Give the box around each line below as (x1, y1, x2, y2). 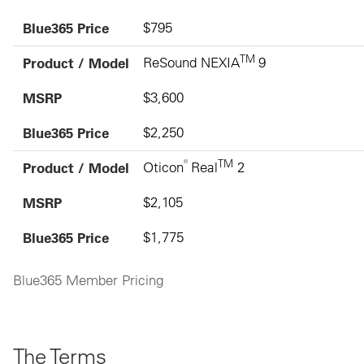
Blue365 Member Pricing (13, 271, 163, 288)
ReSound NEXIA (142, 54, 240, 71)
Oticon (142, 158, 184, 176)
